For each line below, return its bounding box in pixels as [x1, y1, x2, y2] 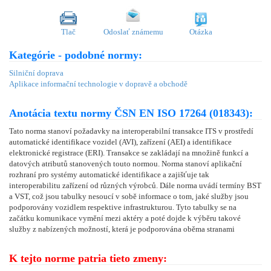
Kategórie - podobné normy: [9, 48, 142, 61]
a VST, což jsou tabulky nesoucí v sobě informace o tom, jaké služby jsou [9, 191, 249, 201]
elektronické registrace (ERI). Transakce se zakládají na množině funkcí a [9, 148, 249, 157]
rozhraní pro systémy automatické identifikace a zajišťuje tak [9, 169, 209, 179]
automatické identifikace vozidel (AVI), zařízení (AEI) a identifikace [9, 137, 232, 146]
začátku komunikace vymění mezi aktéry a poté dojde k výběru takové [9, 213, 241, 223]
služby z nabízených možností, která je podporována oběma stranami [9, 224, 235, 233]
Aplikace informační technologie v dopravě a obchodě [9, 79, 188, 88]
